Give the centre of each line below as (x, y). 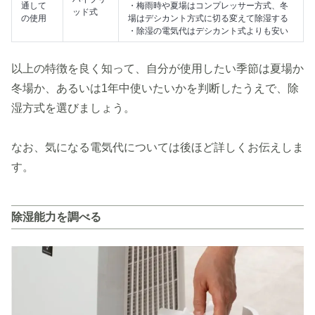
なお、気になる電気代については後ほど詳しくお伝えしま (157, 147)
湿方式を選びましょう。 (73, 108)
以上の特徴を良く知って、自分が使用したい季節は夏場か (157, 69)
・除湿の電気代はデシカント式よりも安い (208, 31)
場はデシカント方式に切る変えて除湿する (208, 18)
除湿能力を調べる (56, 217)
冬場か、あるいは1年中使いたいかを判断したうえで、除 (155, 88)
